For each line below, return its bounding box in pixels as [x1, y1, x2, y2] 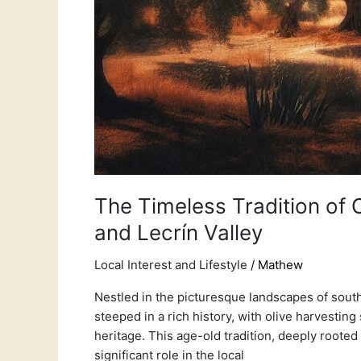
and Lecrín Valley [94, 220, 263, 246]
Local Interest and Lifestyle [94, 257, 247, 273]
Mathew [258, 257, 303, 273]
